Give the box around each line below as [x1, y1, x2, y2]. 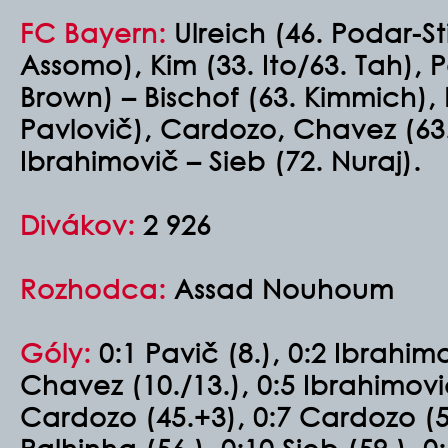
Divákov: [20, 208, 143, 240]
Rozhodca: [20, 272, 174, 304]
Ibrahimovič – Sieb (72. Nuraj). [20, 144, 421, 176]
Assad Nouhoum [174, 272, 402, 304]
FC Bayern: [20, 16, 166, 48]
